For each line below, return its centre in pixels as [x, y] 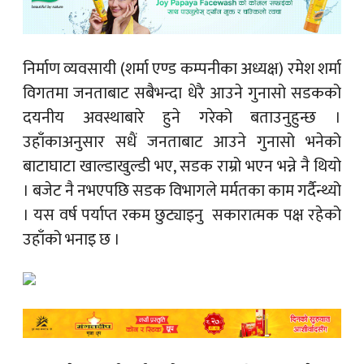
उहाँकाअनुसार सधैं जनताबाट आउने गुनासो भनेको [182, 143]
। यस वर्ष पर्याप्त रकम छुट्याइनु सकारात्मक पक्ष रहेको [182, 216]
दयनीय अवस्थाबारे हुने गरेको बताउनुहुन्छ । [182, 118]
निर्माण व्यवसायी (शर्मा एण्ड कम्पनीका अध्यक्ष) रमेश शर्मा [182, 69]
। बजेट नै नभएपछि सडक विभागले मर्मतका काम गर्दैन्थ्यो [182, 191]
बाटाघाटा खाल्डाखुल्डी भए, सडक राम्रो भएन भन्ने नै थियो [182, 167]
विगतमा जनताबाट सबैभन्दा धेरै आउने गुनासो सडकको [182, 94]
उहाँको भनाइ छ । [71, 240]
